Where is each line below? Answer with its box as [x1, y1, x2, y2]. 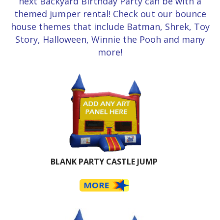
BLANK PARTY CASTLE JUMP [51, 156, 158, 167]
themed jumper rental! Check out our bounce [14, 8, 206, 20]
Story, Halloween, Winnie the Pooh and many [15, 33, 205, 46]
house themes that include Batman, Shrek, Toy [10, 21, 210, 33]
